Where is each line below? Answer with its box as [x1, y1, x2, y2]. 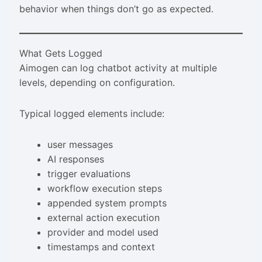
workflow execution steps [47, 182, 162, 194]
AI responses [47, 153, 104, 165]
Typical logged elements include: [19, 108, 164, 119]
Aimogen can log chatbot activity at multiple [19, 62, 217, 74]
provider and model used [47, 226, 158, 238]
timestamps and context [47, 241, 155, 253]
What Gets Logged [19, 47, 102, 59]
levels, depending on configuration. [19, 77, 175, 88]
